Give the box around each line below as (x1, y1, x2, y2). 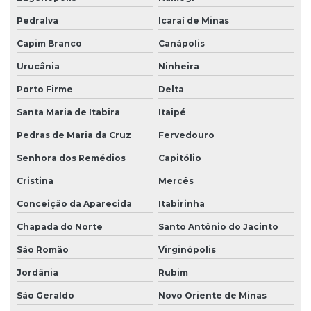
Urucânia (17, 61, 60, 72)
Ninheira (158, 61, 199, 72)
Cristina (17, 176, 53, 187)
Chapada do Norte (17, 221, 103, 233)
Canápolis (158, 38, 205, 49)
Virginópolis (158, 244, 216, 255)
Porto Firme (17, 84, 73, 95)
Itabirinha (158, 199, 205, 210)
